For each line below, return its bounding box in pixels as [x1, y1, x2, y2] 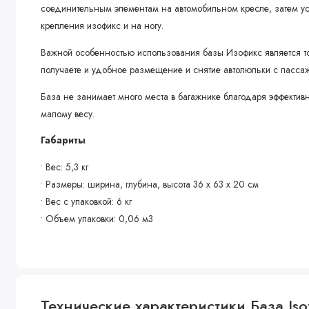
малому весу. [41, 106, 95, 121]
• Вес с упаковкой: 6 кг [41, 195, 132, 209]
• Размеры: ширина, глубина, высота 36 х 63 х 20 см [41, 177, 259, 192]
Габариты [41, 133, 86, 148]
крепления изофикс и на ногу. [41, 19, 164, 33]
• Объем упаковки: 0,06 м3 [41, 212, 154, 226]
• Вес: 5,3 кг [41, 160, 89, 175]
